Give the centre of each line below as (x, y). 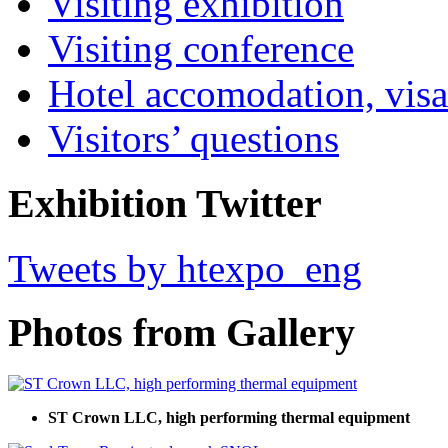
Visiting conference (201, 49)
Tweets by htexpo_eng (185, 268)
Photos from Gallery (181, 333)
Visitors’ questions (193, 139)
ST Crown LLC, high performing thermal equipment (229, 418)
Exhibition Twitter (165, 204)
